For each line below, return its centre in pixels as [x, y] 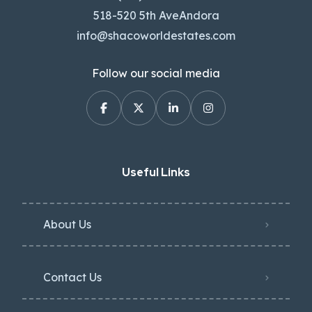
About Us [67, 225]
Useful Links [156, 173]
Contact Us [72, 278]
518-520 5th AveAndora [156, 16]
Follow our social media [156, 73]
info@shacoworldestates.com [156, 36]
